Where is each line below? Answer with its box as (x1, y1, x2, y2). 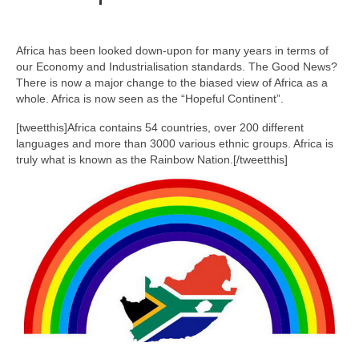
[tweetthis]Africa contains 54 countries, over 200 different (16, 120, 304, 134)
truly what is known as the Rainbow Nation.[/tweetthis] (16, 152, 288, 166)
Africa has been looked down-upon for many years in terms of (16, 43, 329, 57)
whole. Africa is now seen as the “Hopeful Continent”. (16, 91, 284, 105)
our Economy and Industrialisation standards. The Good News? (16, 59, 337, 73)
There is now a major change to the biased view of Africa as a (16, 75, 328, 89)
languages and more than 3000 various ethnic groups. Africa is (16, 136, 333, 150)
